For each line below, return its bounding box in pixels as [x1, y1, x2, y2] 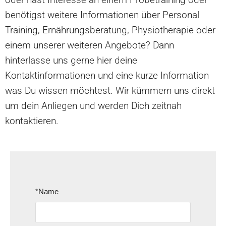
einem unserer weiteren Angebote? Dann [5, 39, 174, 51]
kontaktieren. [5, 115, 59, 127]
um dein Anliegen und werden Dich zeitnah [5, 99, 182, 111]
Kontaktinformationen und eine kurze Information [5, 69, 209, 81]
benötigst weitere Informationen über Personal [5, 9, 199, 21]
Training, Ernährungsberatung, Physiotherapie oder [5, 24, 215, 36]
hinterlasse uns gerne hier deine [5, 54, 137, 66]
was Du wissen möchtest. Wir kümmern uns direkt [5, 84, 215, 96]
